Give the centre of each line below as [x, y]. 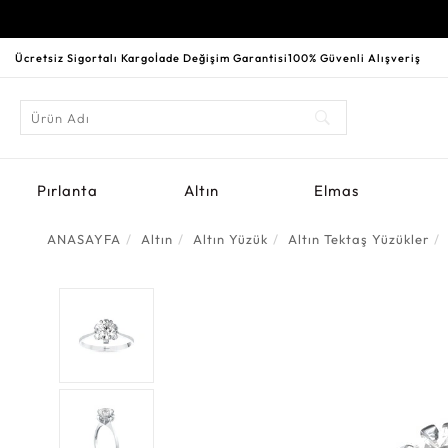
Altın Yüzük [230, 239]
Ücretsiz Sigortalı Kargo [85, 58]
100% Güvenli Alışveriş [354, 58]
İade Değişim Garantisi [221, 58]
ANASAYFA [84, 239]
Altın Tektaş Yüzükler [358, 239]
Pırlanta [67, 190]
